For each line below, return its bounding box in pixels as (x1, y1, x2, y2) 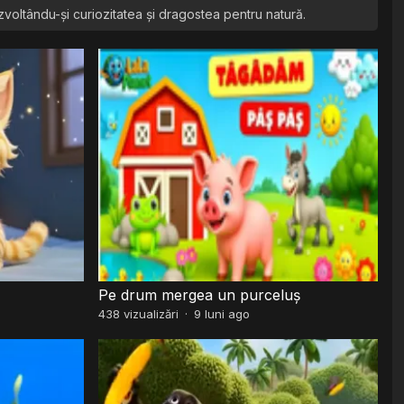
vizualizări (120, 306, 179, 321)
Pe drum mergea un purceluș (98, 285, 301, 304)
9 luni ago (194, 306, 251, 321)
